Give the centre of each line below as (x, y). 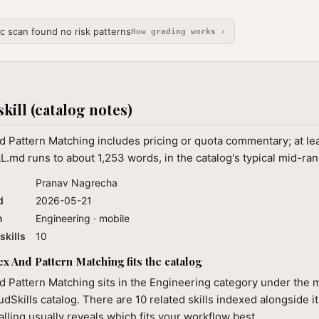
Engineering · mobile (83, 218)
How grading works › (178, 31)
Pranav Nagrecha (77, 183)
